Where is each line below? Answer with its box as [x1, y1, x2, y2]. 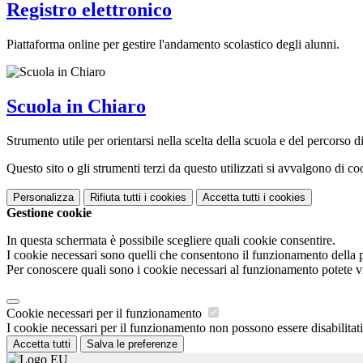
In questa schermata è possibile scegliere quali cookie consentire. [6, 233, 335, 247]
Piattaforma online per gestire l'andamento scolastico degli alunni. [6, 36, 340, 51]
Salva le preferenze [87, 337, 177, 350]
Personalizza [13, 190, 74, 203]
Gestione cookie [6, 205, 92, 220]
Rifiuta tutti [90, 190, 141, 203]
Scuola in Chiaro [6, 95, 146, 117]
